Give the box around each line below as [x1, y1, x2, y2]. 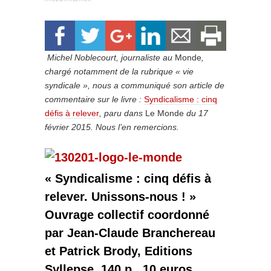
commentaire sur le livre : [45, 94, 144, 104]
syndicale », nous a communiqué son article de [45, 80, 224, 90]
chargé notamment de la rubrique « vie [45, 67, 194, 76]
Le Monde [145, 108, 184, 118]
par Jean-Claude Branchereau [45, 226, 215, 240]
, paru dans [99, 108, 145, 118]
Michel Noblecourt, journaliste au [45, 53, 175, 62]
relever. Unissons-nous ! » [45, 190, 196, 203]
